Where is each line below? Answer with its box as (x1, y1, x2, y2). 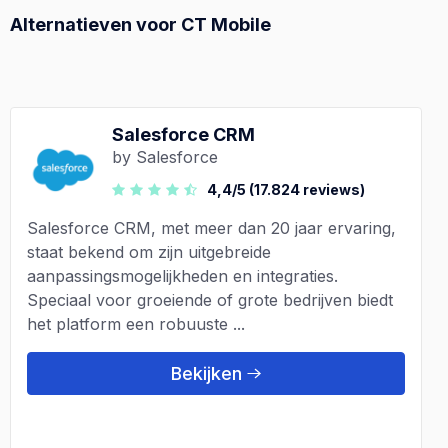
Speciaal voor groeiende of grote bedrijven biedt (27, 289, 393, 310)
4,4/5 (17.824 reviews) (207, 180, 365, 198)
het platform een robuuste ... (27, 313, 245, 334)
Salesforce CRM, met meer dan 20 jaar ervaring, (27, 217, 396, 238)
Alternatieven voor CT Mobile (10, 13, 271, 35)
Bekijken (171, 362, 242, 384)
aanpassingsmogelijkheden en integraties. (27, 265, 338, 286)
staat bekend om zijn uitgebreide (27, 241, 271, 262)
